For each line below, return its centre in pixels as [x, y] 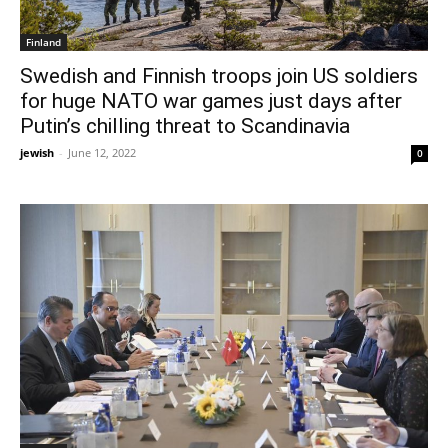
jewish [37, 153]
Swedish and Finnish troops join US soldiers [219, 76]
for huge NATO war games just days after [211, 101]
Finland [43, 42]
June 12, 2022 [102, 153]
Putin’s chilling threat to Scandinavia [185, 126]
